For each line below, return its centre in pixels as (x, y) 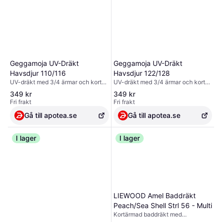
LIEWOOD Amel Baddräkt (154, 195)
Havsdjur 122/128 (141, 73)
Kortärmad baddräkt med (147, 214)
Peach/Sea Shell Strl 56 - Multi (163, 205)
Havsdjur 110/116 (38, 73)
